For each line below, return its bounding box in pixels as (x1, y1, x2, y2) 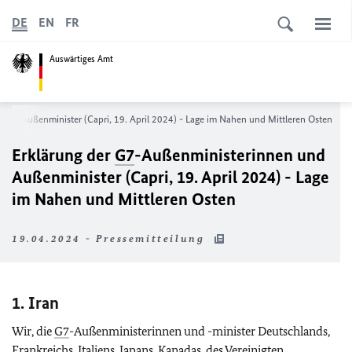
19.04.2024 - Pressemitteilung (12, 233, 209, 244)
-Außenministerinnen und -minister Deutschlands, (69, 324, 330, 339)
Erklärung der (12, 145, 115, 166)
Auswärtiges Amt (49, 52, 113, 65)
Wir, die (12, 324, 54, 339)
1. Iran (12, 292, 59, 313)
